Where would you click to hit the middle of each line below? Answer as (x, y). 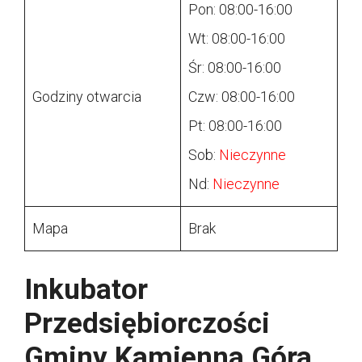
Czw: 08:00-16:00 (242, 97)
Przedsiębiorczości (147, 324)
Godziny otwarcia (87, 97)
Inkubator (86, 290)
